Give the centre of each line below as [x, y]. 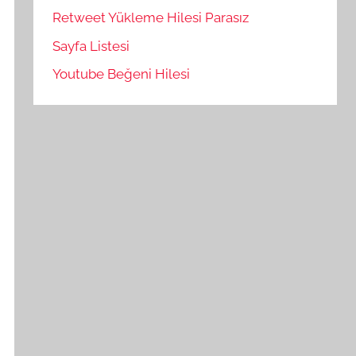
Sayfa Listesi [91, 46]
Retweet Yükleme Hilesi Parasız [151, 17]
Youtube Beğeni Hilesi [122, 74]
